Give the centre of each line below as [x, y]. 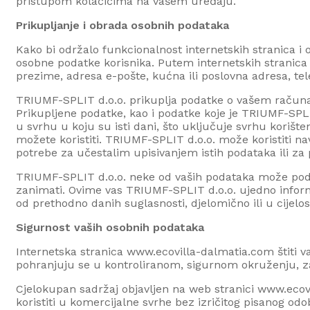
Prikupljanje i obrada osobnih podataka [122, 25]
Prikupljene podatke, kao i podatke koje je [129, 113]
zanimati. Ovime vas [71, 190]
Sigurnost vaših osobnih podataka [110, 227]
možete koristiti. [61, 139]
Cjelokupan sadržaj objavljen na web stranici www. [151, 289]
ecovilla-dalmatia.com [215, 251]
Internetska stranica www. [86, 251]
